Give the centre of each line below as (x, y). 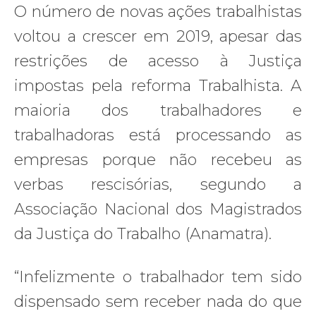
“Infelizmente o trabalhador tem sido (158, 276)
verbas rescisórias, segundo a (158, 184)
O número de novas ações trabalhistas (158, 11)
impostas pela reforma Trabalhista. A (158, 85)
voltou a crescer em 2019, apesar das (158, 36)
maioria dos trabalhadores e (158, 110)
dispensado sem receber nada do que (158, 301)
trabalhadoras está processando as (158, 135)
